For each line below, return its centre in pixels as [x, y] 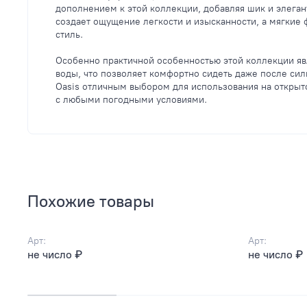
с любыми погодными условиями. [131, 100]
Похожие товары [91, 201]
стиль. [69, 35]
